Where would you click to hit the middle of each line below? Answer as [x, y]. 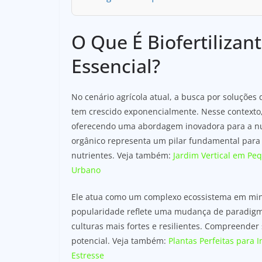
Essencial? [116, 65]
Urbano [86, 170]
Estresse [88, 255]
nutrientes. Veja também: [122, 155]
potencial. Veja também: [120, 240]
